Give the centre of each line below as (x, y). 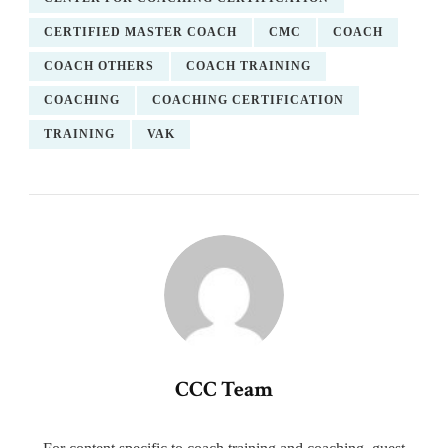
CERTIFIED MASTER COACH (140, 32)
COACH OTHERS (99, 66)
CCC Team (224, 390)
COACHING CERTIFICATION (248, 100)
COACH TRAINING (248, 66)
